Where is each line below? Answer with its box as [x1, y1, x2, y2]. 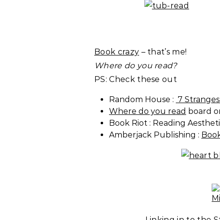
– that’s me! [139, 47, 187, 56]
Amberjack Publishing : [109, 130, 201, 139]
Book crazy [94, 47, 139, 56]
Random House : [109, 95, 176, 104]
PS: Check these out [94, 75, 177, 84]
